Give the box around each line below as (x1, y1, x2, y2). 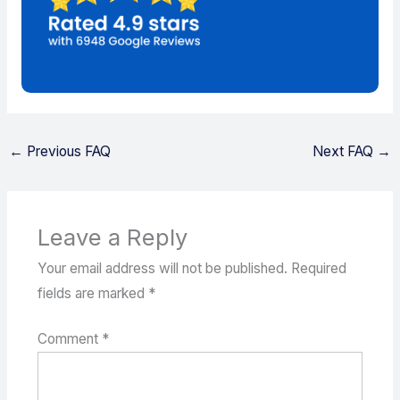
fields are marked (37, 285, 148, 302)
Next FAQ (312, 142, 377, 160)
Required (290, 260, 346, 277)
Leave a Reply (37, 223, 187, 251)
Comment (37, 330, 102, 348)
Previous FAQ (23, 142, 112, 160)
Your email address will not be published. (37, 260, 287, 277)
